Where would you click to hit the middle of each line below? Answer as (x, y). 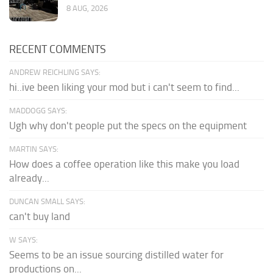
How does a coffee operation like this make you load (124, 164)
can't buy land (40, 216)
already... (29, 178)
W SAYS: (23, 239)
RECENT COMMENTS (58, 49)
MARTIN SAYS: (34, 149)
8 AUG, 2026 (87, 8)
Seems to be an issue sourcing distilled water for (116, 254)
